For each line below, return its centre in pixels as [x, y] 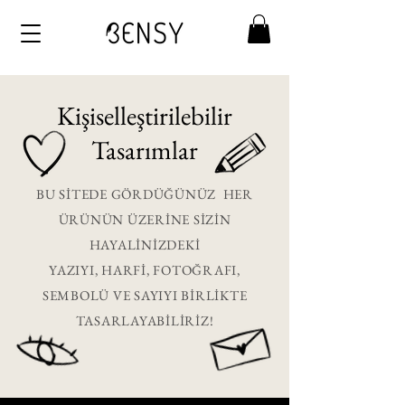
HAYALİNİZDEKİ [145, 245]
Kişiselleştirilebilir [145, 116]
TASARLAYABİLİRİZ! [145, 321]
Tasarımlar [145, 151]
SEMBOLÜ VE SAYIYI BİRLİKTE [145, 296]
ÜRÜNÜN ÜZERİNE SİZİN [145, 220]
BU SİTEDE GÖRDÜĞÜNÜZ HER [145, 194]
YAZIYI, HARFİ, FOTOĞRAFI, [145, 270]
